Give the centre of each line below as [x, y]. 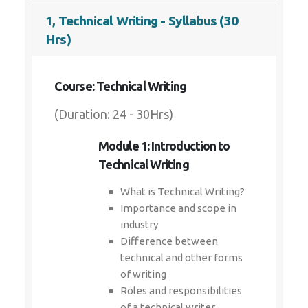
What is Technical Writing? [183, 191]
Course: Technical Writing [121, 86]
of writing [143, 274]
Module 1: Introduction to [164, 146]
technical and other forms [181, 257]
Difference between [169, 241]
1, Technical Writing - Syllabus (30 [142, 21]
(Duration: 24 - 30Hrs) [114, 114]
